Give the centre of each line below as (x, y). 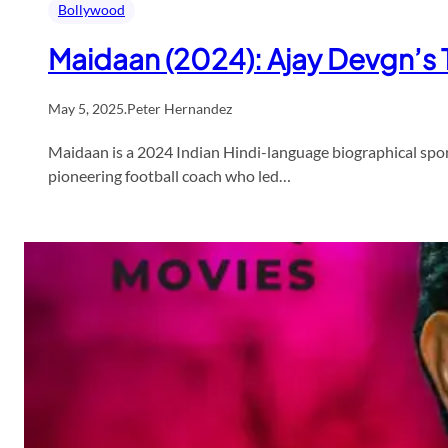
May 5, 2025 (86, 108)
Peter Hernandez (179, 108)
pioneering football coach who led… (169, 175)
